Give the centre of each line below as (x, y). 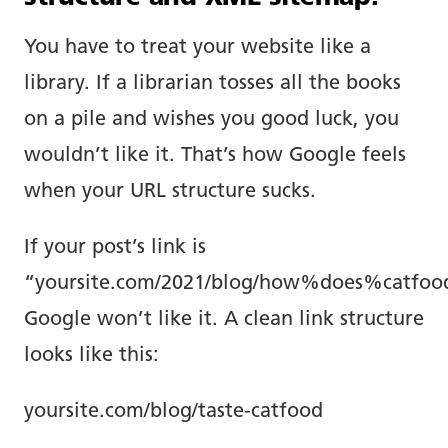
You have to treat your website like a (197, 47)
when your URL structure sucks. (170, 191)
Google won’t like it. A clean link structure (224, 319)
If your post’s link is (115, 247)
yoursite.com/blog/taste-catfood (173, 411)
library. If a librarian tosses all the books (212, 83)
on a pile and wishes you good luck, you (211, 119)
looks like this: (91, 355)
